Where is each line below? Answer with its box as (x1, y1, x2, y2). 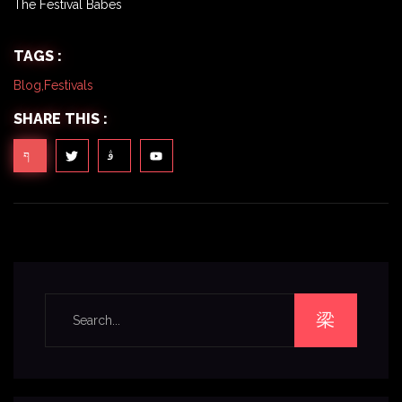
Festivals (44, 77, 93, 92)
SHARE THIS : (13, 109, 108, 127)
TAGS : (13, 47, 62, 65)
